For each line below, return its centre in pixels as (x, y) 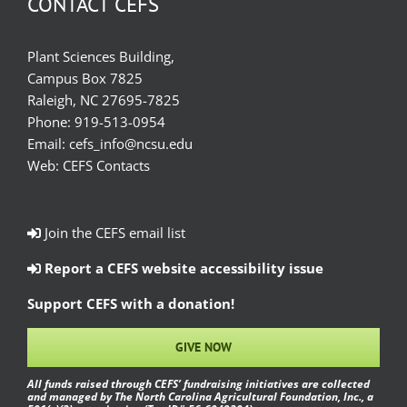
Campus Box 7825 (85, 79)
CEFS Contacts (106, 166)
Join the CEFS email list (113, 233)
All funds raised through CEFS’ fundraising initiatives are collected (199, 384)
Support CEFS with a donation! (131, 304)
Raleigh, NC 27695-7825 (104, 100)
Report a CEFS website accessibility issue (182, 268)
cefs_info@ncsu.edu (131, 144)
